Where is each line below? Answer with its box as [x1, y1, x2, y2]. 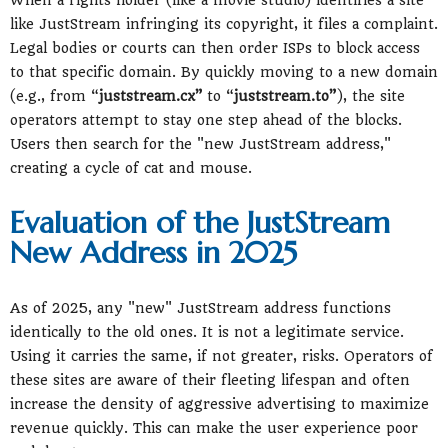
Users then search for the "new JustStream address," [10, 135, 391, 152]
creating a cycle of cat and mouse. [10, 159, 252, 176]
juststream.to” [234, 87, 337, 104]
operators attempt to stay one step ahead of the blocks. [10, 111, 402, 128]
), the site [337, 87, 405, 104]
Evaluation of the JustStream [10, 203, 390, 241]
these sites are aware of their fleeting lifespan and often [10, 371, 410, 388]
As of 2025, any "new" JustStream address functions [10, 299, 391, 316]
